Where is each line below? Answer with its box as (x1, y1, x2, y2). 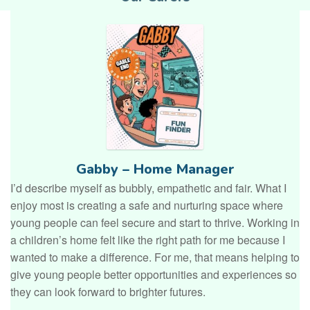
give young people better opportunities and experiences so (10, 266, 297, 283)
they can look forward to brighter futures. (10, 284, 206, 300)
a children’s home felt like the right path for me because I (10, 232, 285, 248)
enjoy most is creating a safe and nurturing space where (10, 197, 283, 214)
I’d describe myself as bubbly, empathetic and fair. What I (10, 180, 286, 197)
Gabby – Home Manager (75, 160, 235, 179)
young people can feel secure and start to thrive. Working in (10, 215, 300, 231)
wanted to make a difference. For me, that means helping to (10, 249, 300, 266)
